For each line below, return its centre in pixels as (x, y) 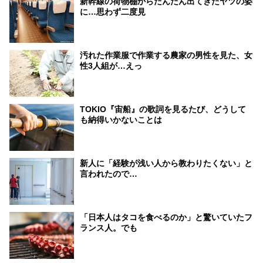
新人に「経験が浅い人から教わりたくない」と (166, 163)
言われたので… (109, 173)
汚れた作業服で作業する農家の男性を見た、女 (166, 55)
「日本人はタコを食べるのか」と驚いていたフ (166, 217)
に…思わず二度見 (113, 11)
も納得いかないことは (121, 119)
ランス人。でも (109, 227)
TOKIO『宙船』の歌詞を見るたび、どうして (163, 109)
